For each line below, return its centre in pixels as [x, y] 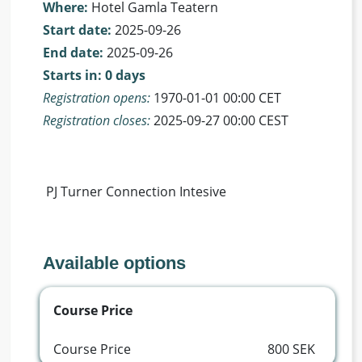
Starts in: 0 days [90, 75]
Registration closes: [92, 120]
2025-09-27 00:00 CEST [211, 120]
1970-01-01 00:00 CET [207, 97]
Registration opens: [92, 97]
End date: [71, 52]
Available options [95, 263]
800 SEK [292, 349]
